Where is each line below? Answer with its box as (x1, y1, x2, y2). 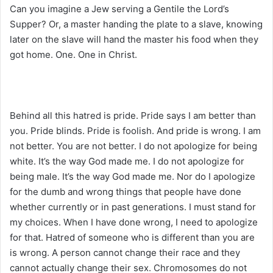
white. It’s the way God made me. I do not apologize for (10, 155, 244, 167)
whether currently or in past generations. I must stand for (10, 200, 256, 213)
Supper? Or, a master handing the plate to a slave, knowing (10, 18, 263, 30)
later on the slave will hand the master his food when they (10, 33, 258, 45)
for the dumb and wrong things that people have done (10, 185, 241, 197)
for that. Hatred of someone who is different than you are (10, 231, 255, 243)
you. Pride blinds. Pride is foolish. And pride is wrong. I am (10, 124, 261, 136)
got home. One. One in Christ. (10, 48, 137, 60)
